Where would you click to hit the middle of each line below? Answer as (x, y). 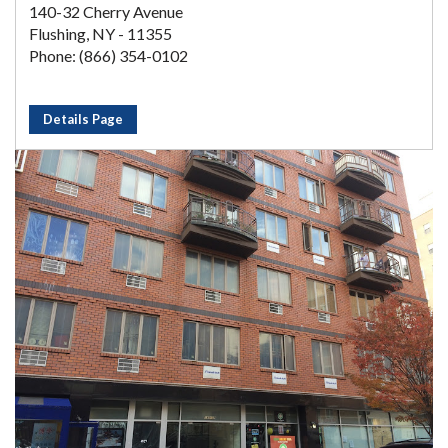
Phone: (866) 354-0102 (108, 56)
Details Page (83, 119)
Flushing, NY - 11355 (100, 34)
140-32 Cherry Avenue (106, 12)
